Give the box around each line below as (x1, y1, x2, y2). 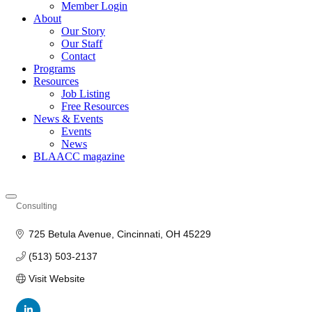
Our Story (61, 25, 105, 37)
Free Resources (61, 100, 129, 112)
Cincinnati (116, 228, 160, 240)
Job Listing (61, 88, 110, 100)
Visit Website (28, 273, 85, 284)
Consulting (16, 201, 57, 211)
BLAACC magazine (33, 150, 125, 162)
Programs (33, 63, 75, 75)
